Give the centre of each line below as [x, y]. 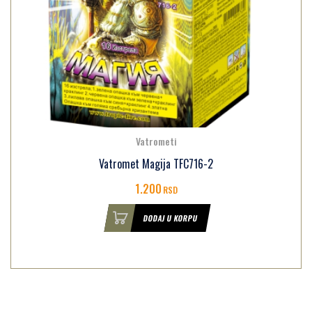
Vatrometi [156, 141]
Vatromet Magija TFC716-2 [156, 164]
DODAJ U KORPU [170, 218]
